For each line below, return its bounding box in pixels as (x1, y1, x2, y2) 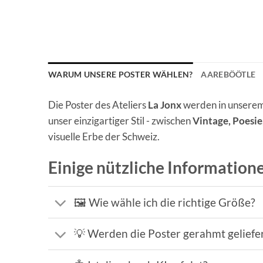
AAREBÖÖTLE (201, 69, 256, 79)
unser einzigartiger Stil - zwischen (48, 114, 193, 127)
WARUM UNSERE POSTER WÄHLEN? (48, 69, 193, 79)
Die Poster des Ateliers (48, 99, 148, 111)
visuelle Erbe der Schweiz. (48, 130, 160, 143)
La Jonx (148, 99, 181, 111)
